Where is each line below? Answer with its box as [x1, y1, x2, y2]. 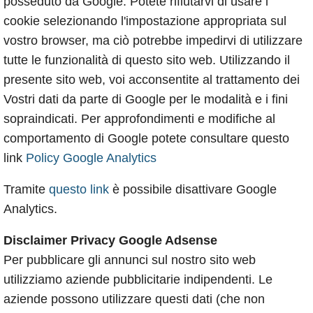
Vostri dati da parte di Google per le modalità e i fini [3, 92, 288, 107]
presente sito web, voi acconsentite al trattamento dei [3, 73, 300, 87]
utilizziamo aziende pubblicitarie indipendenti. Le [3, 272, 272, 287]
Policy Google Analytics [26, 151, 156, 166]
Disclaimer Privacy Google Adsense [3, 233, 217, 248]
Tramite [3, 182, 49, 197]
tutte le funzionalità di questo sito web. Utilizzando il [3, 53, 290, 68]
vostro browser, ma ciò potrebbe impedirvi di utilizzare [3, 34, 303, 48]
